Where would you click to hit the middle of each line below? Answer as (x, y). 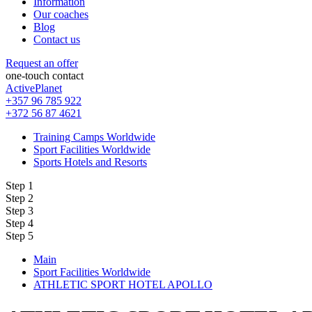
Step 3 (19, 210)
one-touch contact (45, 75)
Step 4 (19, 223)
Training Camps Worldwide (94, 136)
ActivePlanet (34, 88)
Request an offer (42, 63)
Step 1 (19, 185)
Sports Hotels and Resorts (90, 162)
